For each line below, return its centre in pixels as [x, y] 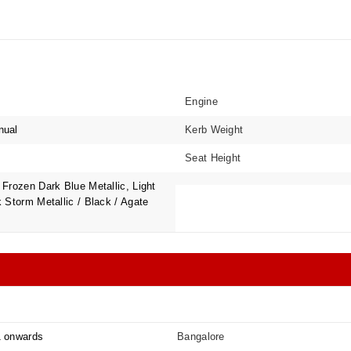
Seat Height [213, 158]
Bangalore [201, 337]
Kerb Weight [214, 130]
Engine [201, 101]
